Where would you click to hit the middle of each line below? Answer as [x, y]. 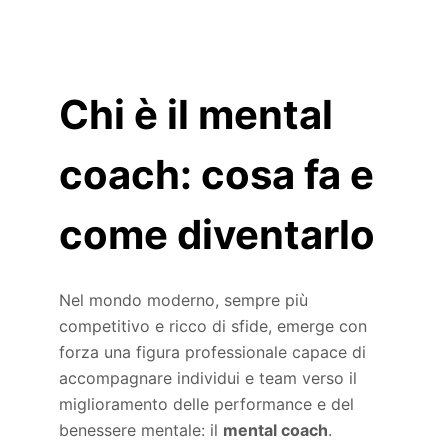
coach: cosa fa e [217, 175]
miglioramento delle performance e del [207, 404]
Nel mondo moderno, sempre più [184, 300]
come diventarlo [217, 235]
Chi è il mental [196, 115]
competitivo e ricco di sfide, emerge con [213, 326]
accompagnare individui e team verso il [208, 378]
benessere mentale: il [141, 430]
